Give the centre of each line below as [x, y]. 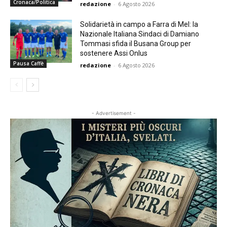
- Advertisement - [113, 113]
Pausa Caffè [28, 63]
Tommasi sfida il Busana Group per [136, 43]
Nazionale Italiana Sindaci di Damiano [140, 34]
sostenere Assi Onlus [114, 53]
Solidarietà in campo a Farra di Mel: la [139, 24]
